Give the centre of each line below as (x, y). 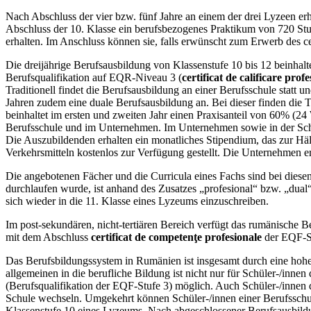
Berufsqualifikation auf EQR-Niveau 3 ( (94, 78)
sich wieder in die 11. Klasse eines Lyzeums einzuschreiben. (137, 201)
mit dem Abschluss (48, 237)
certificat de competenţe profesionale (176, 237)
